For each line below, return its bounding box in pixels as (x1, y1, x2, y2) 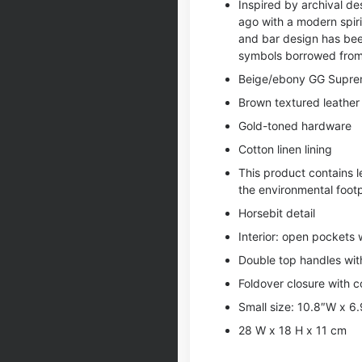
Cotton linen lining (238, 142, 332, 156)
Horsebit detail (238, 206, 315, 220)
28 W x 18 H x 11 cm (238, 323, 347, 337)
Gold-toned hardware (238, 119, 351, 133)
